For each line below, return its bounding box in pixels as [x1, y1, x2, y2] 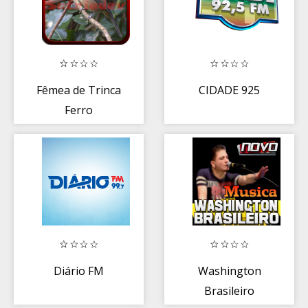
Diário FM [54, 263, 104, 278]
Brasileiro [204, 283, 254, 298]
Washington [197, 263, 261, 278]
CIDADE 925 [199, 82, 260, 98]
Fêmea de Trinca [36, 82, 121, 98]
